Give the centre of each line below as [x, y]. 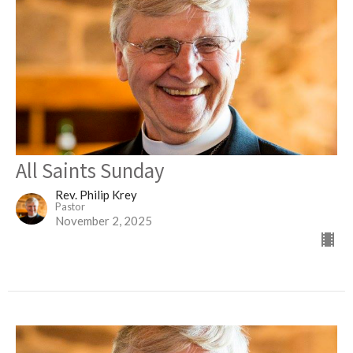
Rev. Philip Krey [96, 194]
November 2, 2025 [104, 220]
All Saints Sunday [90, 169]
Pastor [70, 206]
